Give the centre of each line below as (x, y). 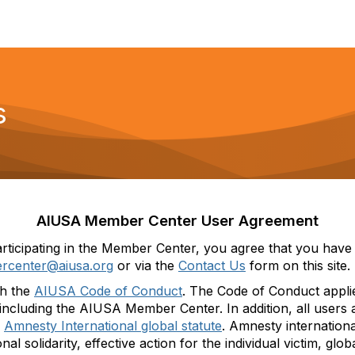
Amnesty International (73, 326)
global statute (181, 326)
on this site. (317, 265)
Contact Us (212, 265)
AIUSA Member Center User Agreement (177, 221)
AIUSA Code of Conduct (108, 291)
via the (155, 265)
